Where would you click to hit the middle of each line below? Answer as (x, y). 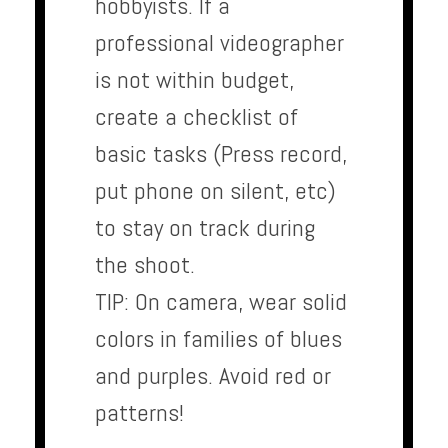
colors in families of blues (218, 339)
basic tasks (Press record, (221, 154)
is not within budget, (194, 80)
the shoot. (145, 265)
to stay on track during (205, 228)
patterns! (139, 413)
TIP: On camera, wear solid (221, 302)
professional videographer (219, 43)
